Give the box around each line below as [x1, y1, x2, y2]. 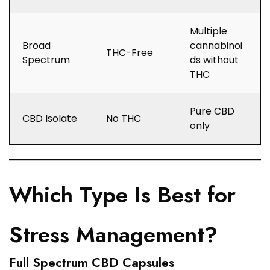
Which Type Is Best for [9, 179, 236, 212]
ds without [190, 53, 239, 67]
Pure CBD [190, 104, 234, 119]
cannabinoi [190, 39, 242, 53]
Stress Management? [9, 219, 218, 251]
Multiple [190, 24, 227, 39]
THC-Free [106, 46, 153, 60]
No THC [106, 111, 141, 126]
